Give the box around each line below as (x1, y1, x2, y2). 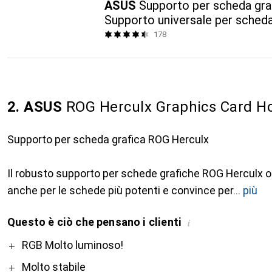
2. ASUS (7, 98, 63, 115)
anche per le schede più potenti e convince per (7, 184, 233, 197)
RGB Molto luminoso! (22, 239, 123, 251)
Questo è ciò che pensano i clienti (7, 216, 182, 228)
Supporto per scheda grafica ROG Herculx (7, 133, 209, 146)
